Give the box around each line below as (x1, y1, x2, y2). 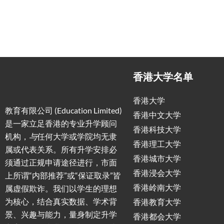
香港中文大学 (133, 110, 181, 120)
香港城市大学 (133, 154, 181, 163)
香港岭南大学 (133, 183, 181, 192)
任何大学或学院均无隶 (37, 131, 117, 141)
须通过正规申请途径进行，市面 (5, 157, 117, 167)
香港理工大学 (133, 139, 181, 149)
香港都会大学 (133, 212, 181, 221)
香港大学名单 (133, 70, 193, 82)
